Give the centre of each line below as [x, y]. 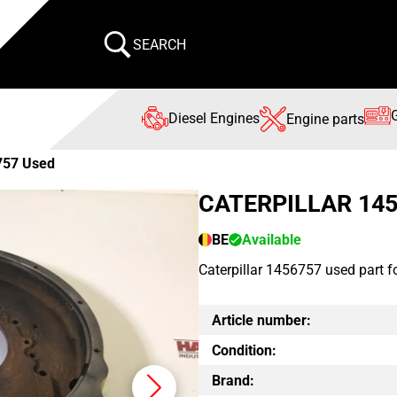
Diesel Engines [214, 118]
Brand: [233, 380]
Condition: [244, 350]
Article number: [261, 320]
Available [272, 240]
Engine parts [326, 120]
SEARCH [160, 44]
